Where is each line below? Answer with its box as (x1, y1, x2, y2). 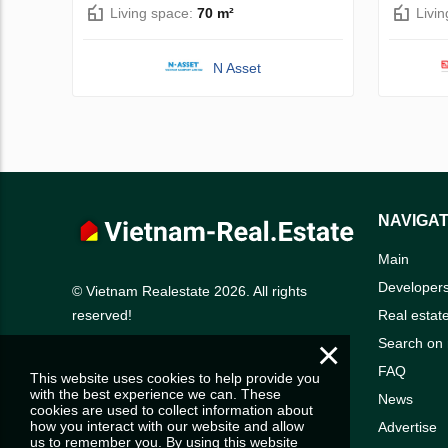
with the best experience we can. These (30, 386, 281, 402)
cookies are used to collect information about (30, 402, 313, 418)
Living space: (110, 4, 197, 21)
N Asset (213, 59, 262, 76)
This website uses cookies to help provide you (30, 370, 320, 386)
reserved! (72, 307, 132, 324)
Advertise (378, 418, 437, 435)
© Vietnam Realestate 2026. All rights (72, 283, 307, 300)
